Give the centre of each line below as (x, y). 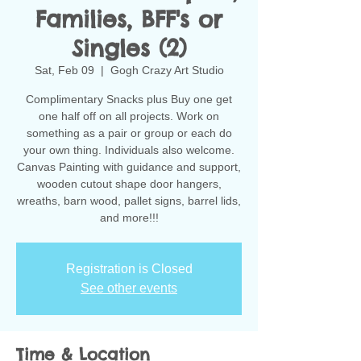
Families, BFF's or (129, 19)
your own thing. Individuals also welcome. (129, 150)
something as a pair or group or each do (129, 133)
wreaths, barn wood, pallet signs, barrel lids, (129, 201)
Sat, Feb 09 (64, 70)
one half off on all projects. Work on (129, 116)
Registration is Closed (129, 269)
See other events (129, 288)
